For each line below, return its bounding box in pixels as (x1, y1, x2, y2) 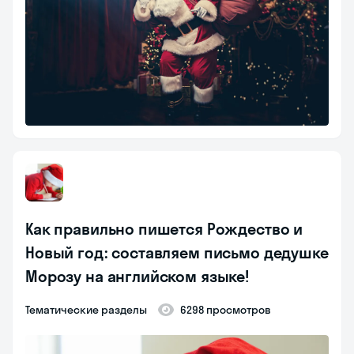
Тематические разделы (29, 303, 147, 318)
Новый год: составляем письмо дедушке (25, 243, 329, 263)
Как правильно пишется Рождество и (25, 219, 303, 239)
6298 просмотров (180, 303, 271, 318)
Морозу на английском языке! (25, 266, 249, 287)
